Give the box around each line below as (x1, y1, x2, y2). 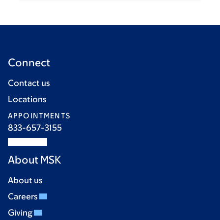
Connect (8, 56, 50, 69)
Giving (8, 208, 34, 218)
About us (8, 175, 43, 185)
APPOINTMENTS (8, 111, 70, 120)
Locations (8, 94, 47, 104)
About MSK (8, 154, 61, 166)
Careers (8, 192, 39, 201)
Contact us (8, 78, 50, 88)
